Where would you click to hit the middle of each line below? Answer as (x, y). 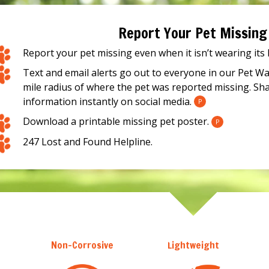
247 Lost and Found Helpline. (88, 141)
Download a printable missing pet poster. (116, 122)
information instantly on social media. (107, 102)
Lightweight (193, 245)
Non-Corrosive (82, 245)
